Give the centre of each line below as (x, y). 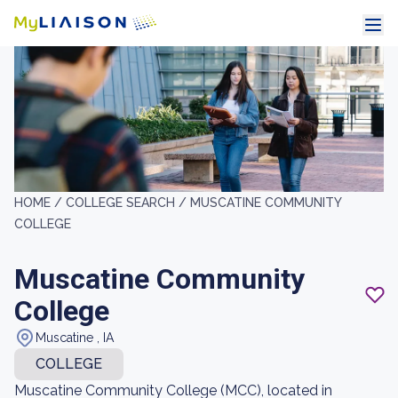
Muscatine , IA (75, 338)
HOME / (40, 203)
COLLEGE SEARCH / (128, 203)
